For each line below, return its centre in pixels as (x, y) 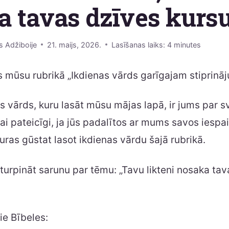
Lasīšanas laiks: (139, 44)
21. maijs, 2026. (74, 44)
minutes (188, 44)
